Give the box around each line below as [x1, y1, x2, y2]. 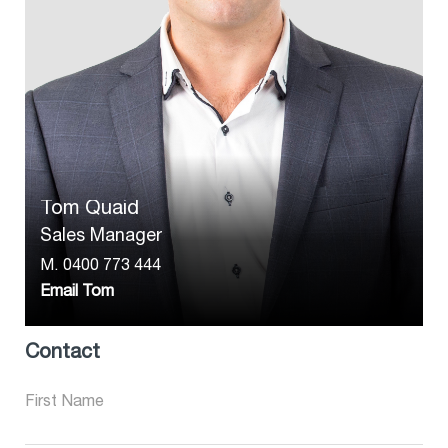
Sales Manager [40, 227, 162, 246]
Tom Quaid [40, 199, 139, 220]
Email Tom [40, 284, 114, 301]
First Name [25, 394, 104, 411]
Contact [25, 343, 100, 364]
